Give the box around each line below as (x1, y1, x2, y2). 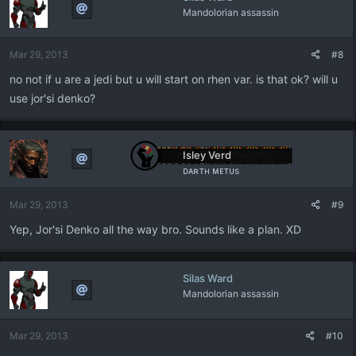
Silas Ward (182, 272, 233, 284)
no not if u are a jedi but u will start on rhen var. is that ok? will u (10, 72, 338, 86)
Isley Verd (182, 149, 231, 161)
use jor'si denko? (10, 91, 95, 105)
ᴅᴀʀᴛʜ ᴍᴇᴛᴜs (182, 164, 239, 176)
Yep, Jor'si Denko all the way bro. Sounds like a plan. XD (10, 222, 301, 236)
